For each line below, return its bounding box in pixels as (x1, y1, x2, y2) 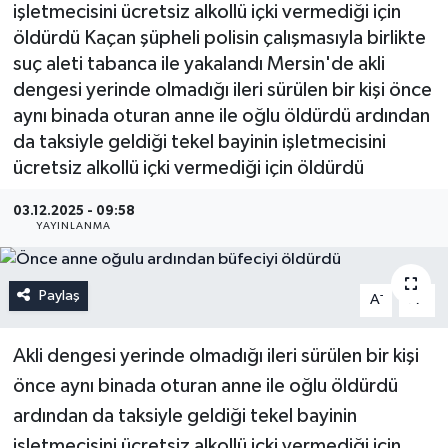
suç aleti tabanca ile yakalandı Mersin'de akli (12, 53, 385, 74)
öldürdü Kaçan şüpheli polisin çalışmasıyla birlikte (12, 27, 426, 48)
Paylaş (38, 288, 80, 304)
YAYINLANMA (36, 220, 112, 231)
